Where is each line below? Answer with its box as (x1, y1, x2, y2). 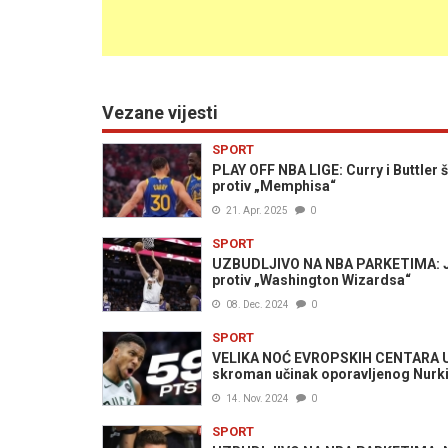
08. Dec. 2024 (226, 299, 289, 310)
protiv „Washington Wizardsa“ (212, 272, 414, 288)
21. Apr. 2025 (226, 205, 288, 216)
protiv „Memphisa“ (212, 178, 336, 194)
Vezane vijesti (102, 102, 218, 123)
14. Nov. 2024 (226, 393, 289, 404)
